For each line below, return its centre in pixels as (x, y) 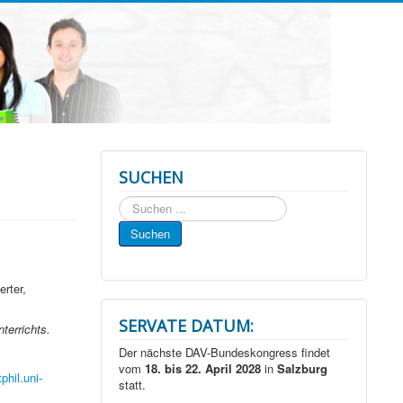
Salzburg (303, 369)
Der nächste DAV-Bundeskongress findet (225, 353)
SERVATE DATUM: (187, 326)
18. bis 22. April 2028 (203, 369)
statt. (133, 385)
